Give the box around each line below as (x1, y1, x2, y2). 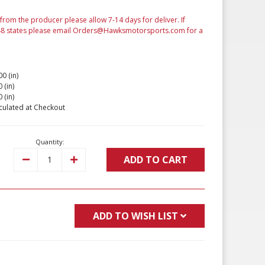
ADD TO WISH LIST (92, 209, 178, 223)
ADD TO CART (123, 153, 188, 167)
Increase (70, 153, 103, 165)
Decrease (22, 153, 59, 165)
